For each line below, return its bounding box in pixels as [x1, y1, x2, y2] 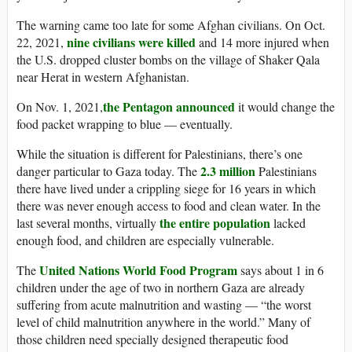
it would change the [235, 98, 335, 115]
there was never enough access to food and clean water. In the [16, 197, 321, 214]
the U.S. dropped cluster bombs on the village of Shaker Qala [16, 51, 320, 68]
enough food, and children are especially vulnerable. [16, 232, 274, 249]
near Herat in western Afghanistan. [16, 68, 189, 86]
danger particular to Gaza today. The [16, 163, 200, 180]
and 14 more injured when [196, 34, 329, 51]
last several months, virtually [16, 214, 159, 232]
